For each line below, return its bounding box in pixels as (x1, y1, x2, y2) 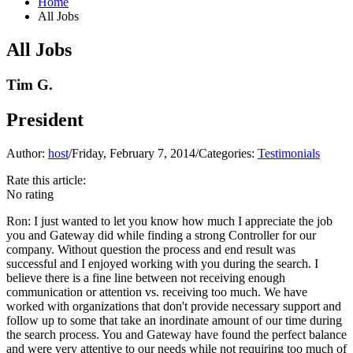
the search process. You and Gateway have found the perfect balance (6, 327, 347, 341)
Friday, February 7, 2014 (72, 146, 195, 160)
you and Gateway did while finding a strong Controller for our (6, 228, 316, 242)
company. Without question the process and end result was (6, 242, 295, 256)
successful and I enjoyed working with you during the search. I (6, 256, 318, 270)
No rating (6, 187, 54, 201)
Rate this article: (6, 173, 86, 187)
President (6, 109, 84, 130)
